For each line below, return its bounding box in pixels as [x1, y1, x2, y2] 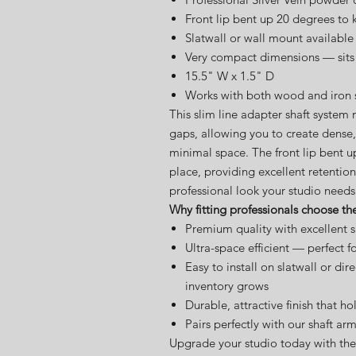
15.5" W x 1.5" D [185, 68, 274, 83]
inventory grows [185, 278, 269, 293]
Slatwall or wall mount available [185, 30, 354, 45]
